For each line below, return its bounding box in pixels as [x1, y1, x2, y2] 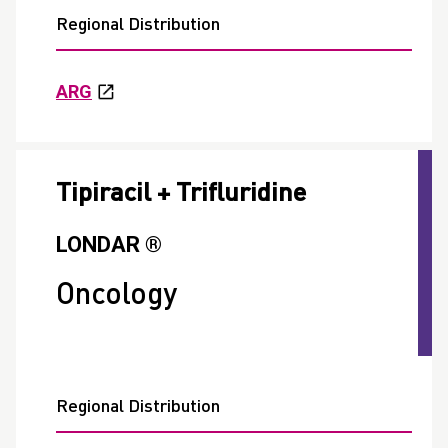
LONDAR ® [56, 232, 162, 258]
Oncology [56, 281, 177, 312]
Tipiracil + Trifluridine [56, 181, 306, 208]
